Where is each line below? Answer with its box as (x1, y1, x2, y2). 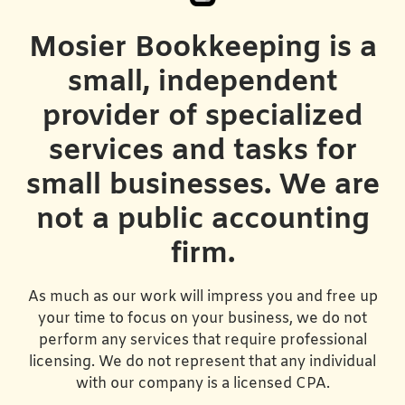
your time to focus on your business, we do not (38, 308, 367, 328)
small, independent (67, 62, 338, 102)
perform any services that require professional (38, 330, 367, 350)
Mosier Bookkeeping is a (28, 28, 377, 68)
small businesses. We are (25, 165, 380, 205)
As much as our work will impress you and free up (27, 287, 378, 306)
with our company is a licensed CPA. (75, 373, 330, 393)
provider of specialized (42, 97, 363, 137)
